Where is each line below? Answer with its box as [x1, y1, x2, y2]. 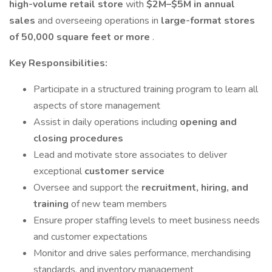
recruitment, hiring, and [141, 181, 248, 194]
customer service [84, 165, 165, 178]
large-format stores [161, 14, 255, 27]
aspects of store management [33, 99, 160, 112]
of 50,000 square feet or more [9, 30, 152, 44]
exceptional [33, 165, 84, 178]
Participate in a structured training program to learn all [33, 83, 258, 96]
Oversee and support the [33, 181, 141, 194]
